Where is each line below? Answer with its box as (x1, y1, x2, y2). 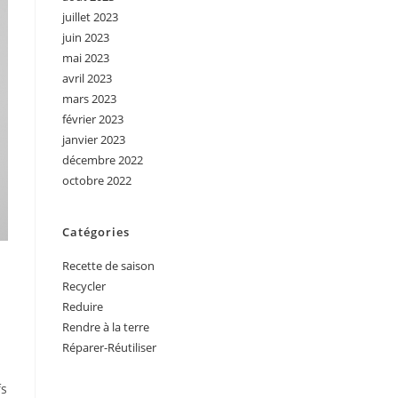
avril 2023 (62, 70, 112, 87)
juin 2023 (62, 29, 109, 46)
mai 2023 (62, 50, 109, 67)
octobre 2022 (62, 172, 131, 189)
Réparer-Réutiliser (62, 339, 156, 356)
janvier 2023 (62, 131, 125, 148)
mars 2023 (62, 91, 116, 107)
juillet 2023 (62, 9, 118, 26)
